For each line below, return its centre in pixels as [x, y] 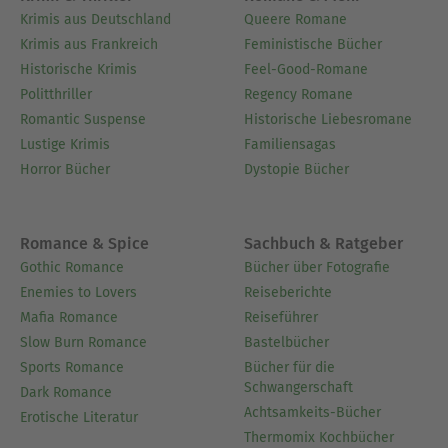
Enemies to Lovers [78, 292]
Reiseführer [281, 317]
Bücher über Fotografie [317, 267]
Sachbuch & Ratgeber [323, 243]
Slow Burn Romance [83, 342]
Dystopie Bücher [296, 169]
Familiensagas [290, 144]
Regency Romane [298, 94]
